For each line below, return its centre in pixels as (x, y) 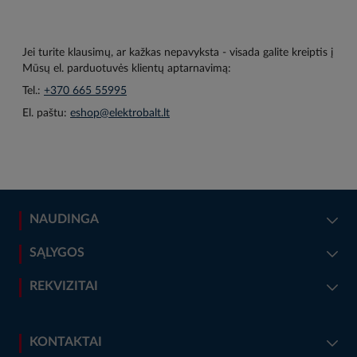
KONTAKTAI (66, 342)
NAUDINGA (64, 219)
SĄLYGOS (57, 253)
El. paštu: (46, 113)
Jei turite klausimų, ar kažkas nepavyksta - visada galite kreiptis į (178, 53)
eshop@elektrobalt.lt (120, 113)
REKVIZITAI (64, 286)
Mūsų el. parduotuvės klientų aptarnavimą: (127, 69)
